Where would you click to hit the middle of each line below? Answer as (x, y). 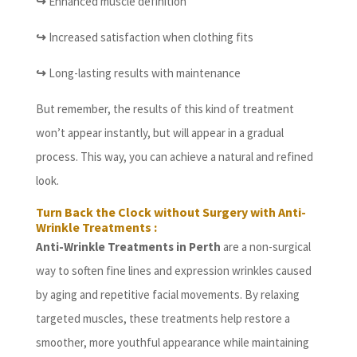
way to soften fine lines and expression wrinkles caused (173, 271)
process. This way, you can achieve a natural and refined (174, 157)
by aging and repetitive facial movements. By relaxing (167, 295)
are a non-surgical (267, 247)
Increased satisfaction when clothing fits (149, 37)
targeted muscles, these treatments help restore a (163, 319)
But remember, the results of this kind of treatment (165, 109)
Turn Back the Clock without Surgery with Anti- (171, 212)
